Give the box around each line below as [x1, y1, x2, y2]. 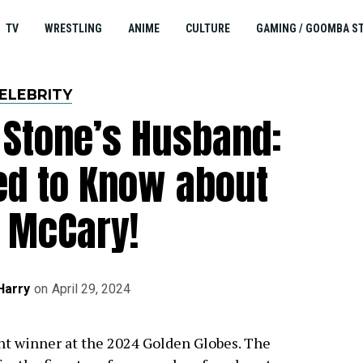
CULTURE [185, 22, 230, 35]
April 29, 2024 [52, 281, 130, 297]
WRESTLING [44, 22, 102, 35]
